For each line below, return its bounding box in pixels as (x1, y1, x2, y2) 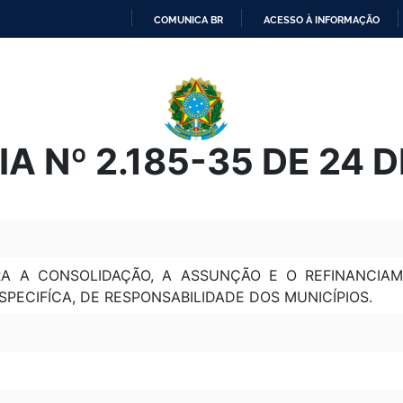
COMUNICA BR (154, 13, 223, 26)
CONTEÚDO (201, 107, 257, 120)
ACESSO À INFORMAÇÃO (264, 13, 380, 26)
